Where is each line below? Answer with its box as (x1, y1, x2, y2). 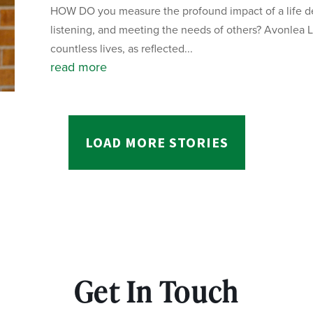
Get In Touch (74, 272, 239, 312)
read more (50, 58, 107, 77)
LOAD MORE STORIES (85, 133, 228, 152)
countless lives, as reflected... (50, 41, 193, 57)
